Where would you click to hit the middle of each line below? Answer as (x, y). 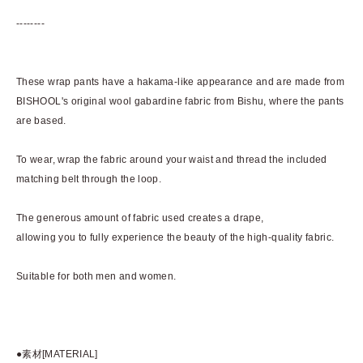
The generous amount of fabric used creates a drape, (140, 218)
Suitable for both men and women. (96, 276)
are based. (41, 120)
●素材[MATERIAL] (57, 354)
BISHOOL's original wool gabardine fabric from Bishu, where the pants (180, 101)
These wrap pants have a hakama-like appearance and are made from (181, 81)
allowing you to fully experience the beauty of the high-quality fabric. (175, 237)
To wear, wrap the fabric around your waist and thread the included (172, 159)
